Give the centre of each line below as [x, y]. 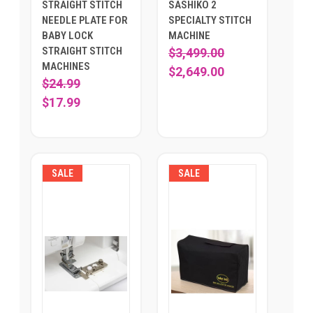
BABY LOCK [67, 36]
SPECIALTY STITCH [210, 21]
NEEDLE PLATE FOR [85, 21]
